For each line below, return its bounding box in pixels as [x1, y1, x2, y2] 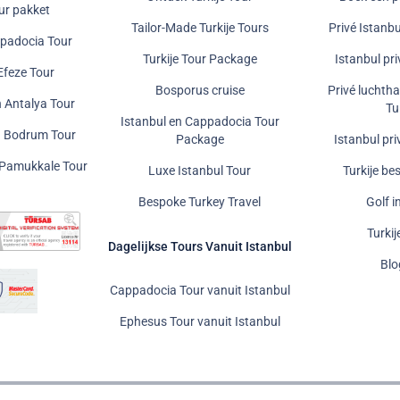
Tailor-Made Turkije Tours [130, 20, 269, 36]
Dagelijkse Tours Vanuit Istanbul [107, 238, 292, 254]
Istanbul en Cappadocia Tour [120, 113, 279, 129]
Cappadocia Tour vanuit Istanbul [109, 282, 290, 298]
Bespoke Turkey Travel [138, 194, 262, 210]
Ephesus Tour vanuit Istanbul [119, 313, 280, 329]
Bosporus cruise [154, 82, 245, 98]
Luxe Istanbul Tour [148, 162, 252, 179]
